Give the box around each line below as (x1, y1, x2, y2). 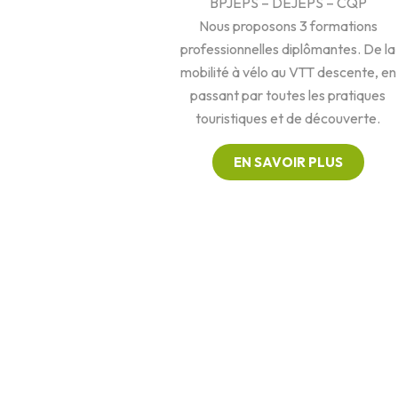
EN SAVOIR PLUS (233, 154, 343, 171)
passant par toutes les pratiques (190, 86, 386, 104)
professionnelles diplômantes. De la (180, 40, 395, 58)
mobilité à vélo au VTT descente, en (179, 63, 396, 81)
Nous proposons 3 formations (198, 17, 378, 35)
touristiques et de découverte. (195, 109, 380, 127)
